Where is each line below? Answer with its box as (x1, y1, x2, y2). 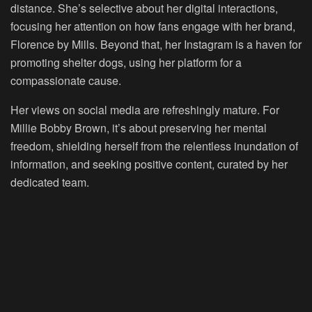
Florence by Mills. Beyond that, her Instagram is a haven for (10, 36, 302, 52)
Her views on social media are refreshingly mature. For (10, 101, 279, 118)
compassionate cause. (10, 72, 121, 88)
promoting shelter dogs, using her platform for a (10, 54, 242, 70)
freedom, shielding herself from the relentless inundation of (10, 137, 298, 154)
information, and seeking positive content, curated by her (10, 155, 288, 172)
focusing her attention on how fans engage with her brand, (10, 17, 295, 34)
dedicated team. (10, 173, 89, 190)
